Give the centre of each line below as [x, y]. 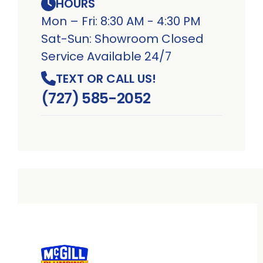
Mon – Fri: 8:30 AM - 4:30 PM [121, 21]
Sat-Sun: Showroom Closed [122, 39]
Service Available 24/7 [106, 57]
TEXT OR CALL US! [106, 78]
